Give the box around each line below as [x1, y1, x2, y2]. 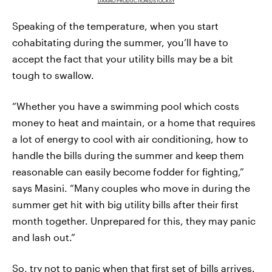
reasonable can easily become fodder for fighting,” [12, 166, 244, 178]
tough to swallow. [12, 69, 94, 81]
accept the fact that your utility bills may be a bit [12, 53, 233, 65]
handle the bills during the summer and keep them [12, 149, 244, 161]
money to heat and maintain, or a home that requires [12, 117, 256, 129]
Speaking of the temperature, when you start [12, 20, 219, 32]
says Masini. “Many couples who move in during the [12, 182, 250, 194]
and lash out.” [12, 231, 75, 243]
